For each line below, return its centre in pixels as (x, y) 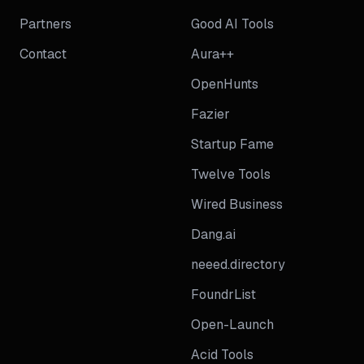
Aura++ (212, 54)
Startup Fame (232, 144)
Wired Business (237, 204)
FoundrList (223, 295)
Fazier (210, 114)
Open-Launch (232, 325)
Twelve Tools (231, 174)
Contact (43, 54)
